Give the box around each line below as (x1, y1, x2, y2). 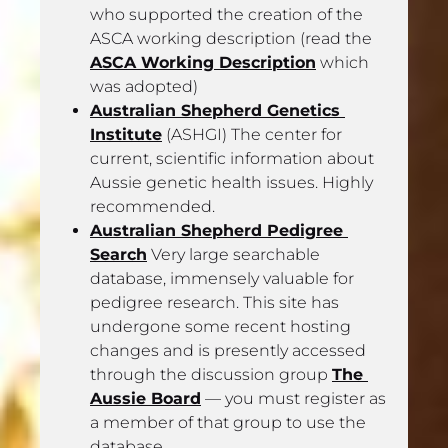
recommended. (90, 196, 219, 216)
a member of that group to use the (90, 412, 366, 432)
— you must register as (201, 388, 386, 408)
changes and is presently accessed (90, 340, 366, 360)
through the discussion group (90, 364, 332, 384)
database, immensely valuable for (90, 268, 354, 288)
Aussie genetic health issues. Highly (90, 172, 373, 192)
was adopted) (90, 76, 198, 96)
